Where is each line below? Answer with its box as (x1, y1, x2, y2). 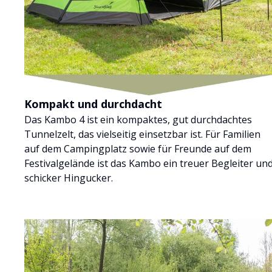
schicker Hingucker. (24, 171, 113, 185)
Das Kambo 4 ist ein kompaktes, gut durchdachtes (24, 112, 252, 126)
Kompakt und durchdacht (24, 96, 162, 111)
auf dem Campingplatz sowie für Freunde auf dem (24, 141, 251, 155)
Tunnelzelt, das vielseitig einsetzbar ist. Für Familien (24, 127, 260, 141)
